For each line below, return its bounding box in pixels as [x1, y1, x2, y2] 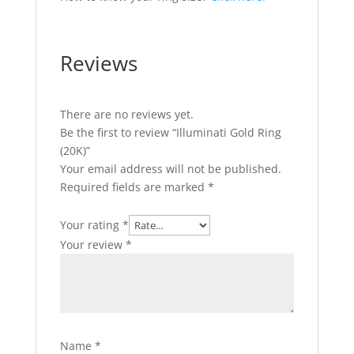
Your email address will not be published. [59, 161, 281, 177]
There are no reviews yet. [59, 107, 194, 122]
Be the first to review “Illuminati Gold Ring [59, 125, 281, 141]
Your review [59, 237, 126, 253]
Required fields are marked [59, 179, 208, 195]
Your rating [59, 217, 122, 233]
